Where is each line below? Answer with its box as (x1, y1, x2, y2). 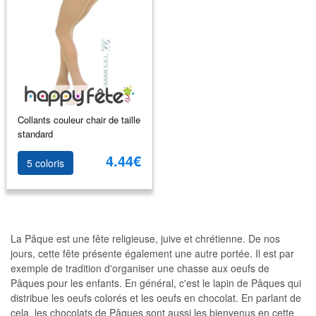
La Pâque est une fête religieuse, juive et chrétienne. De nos (11, 231, 280, 245)
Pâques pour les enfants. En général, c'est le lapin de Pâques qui (11, 276, 301, 290)
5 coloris (26, 156, 64, 170)
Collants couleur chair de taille (17, 112, 140, 126)
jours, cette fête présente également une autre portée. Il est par (11, 246, 294, 260)
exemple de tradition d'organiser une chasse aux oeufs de (11, 261, 269, 275)
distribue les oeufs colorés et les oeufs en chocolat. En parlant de (11, 291, 301, 305)
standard (17, 126, 53, 140)
